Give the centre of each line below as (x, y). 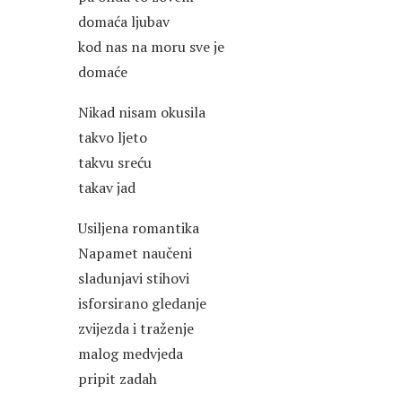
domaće (103, 72)
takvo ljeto (113, 138)
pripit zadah (118, 379)
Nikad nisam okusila (142, 113)
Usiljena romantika (139, 228)
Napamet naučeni (135, 253)
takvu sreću (115, 163)
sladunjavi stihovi (134, 279)
